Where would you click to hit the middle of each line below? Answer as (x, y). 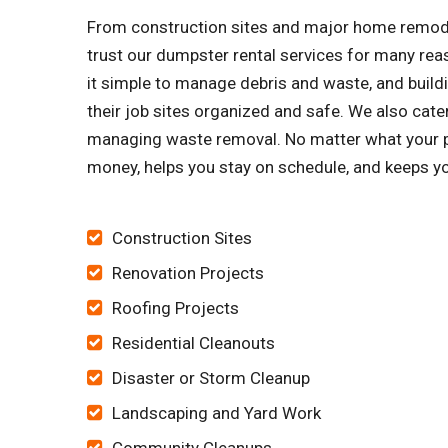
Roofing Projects (175, 308)
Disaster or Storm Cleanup (211, 378)
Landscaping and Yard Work (216, 413)
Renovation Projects (188, 273)
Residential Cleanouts (193, 343)
